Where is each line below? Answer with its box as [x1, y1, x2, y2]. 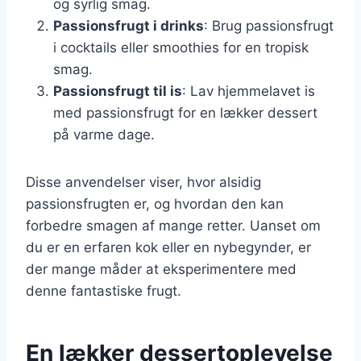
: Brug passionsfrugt [204, 17, 334, 34]
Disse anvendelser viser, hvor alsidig [26, 173, 261, 190]
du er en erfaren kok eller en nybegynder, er [26, 239, 311, 255]
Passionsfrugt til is [53, 82, 182, 99]
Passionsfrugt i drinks [53, 17, 204, 34]
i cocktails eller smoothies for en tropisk [53, 39, 309, 56]
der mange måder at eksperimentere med [26, 260, 297, 277]
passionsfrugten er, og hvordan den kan [26, 195, 284, 212]
